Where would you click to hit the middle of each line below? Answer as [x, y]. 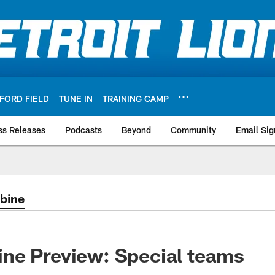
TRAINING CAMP [136, 98]
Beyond [136, 130]
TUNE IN [76, 98]
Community [193, 130]
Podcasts [83, 130]
